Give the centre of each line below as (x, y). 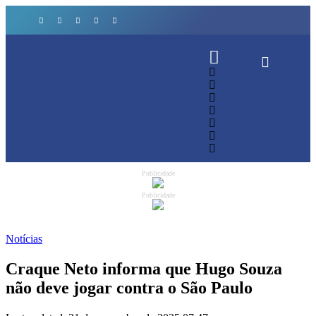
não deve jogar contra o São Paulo (129, 287)
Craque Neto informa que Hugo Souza (144, 268)
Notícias (24, 239)
